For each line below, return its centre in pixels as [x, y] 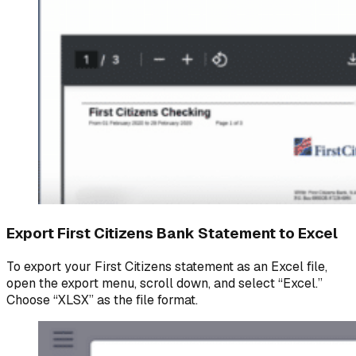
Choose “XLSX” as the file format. [104, 300]
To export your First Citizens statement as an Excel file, [167, 266]
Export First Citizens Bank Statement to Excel [172, 233]
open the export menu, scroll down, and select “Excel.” [164, 283]
